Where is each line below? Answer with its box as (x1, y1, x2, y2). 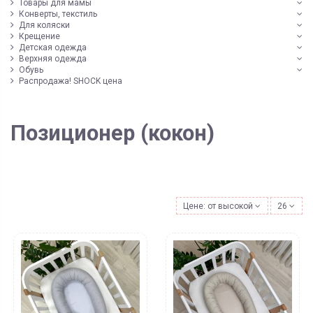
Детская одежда (19, 42, 87, 52)
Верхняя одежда (19, 53, 87, 64)
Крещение (19, 31, 60, 41)
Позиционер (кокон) (10, 119, 214, 146)
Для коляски (19, 20, 70, 30)
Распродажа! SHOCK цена (19, 75, 122, 86)
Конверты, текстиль (19, 8, 97, 19)
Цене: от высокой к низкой (183, 201, 290, 211)
